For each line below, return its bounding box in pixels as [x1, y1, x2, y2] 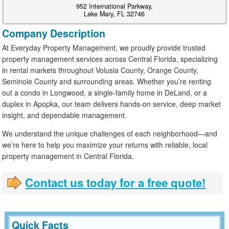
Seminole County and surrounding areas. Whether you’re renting [2, 76, 212, 86]
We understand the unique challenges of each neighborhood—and [2, 128, 218, 139]
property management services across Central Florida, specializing [2, 53, 218, 64]
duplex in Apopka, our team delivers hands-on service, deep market [2, 98, 221, 109]
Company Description [2, 26, 106, 40]
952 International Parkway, [76, 1, 153, 11]
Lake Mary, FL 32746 [84, 9, 145, 18]
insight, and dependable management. [2, 109, 127, 120]
